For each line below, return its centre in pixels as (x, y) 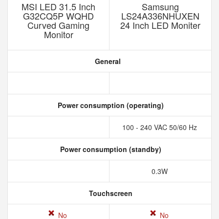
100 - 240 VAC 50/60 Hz (160, 127)
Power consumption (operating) (109, 105)
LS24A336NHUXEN (160, 16)
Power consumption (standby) (109, 149)
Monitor (58, 34)
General (107, 61)
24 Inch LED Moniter (160, 25)
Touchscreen (109, 193)
